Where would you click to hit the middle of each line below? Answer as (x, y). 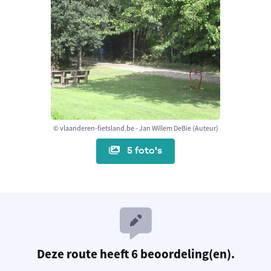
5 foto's (143, 151)
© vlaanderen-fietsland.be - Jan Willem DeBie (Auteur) (135, 128)
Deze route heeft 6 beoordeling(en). (135, 253)
